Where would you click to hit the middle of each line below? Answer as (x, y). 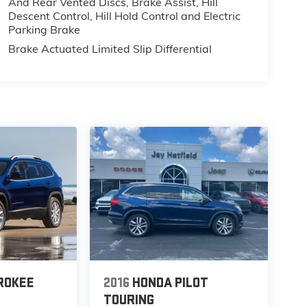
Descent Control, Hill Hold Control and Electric (124, 16)
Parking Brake (44, 30)
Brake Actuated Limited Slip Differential (110, 49)
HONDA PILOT (170, 283)
